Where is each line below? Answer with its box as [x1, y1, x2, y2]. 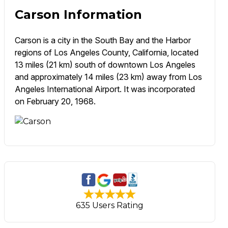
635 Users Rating [76, 201, 144, 211]
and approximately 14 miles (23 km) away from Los [14, 72, 202, 82]
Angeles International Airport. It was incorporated [14, 84, 195, 95]
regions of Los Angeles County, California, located [14, 47, 198, 58]
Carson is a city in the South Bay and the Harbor [14, 35, 191, 46]
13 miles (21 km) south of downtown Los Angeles [14, 60, 195, 70]
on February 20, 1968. [14, 96, 96, 107]
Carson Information [14, 7, 142, 22]
